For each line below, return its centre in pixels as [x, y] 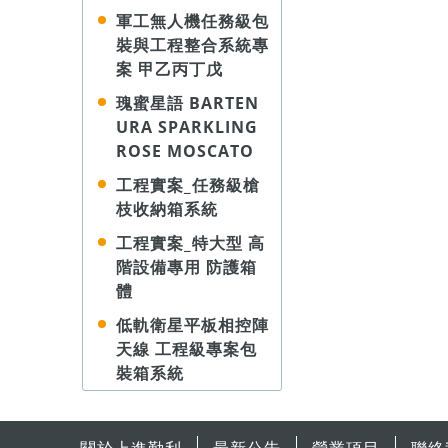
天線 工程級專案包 [186, 349]
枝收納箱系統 [167, 209]
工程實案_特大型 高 [190, 243]
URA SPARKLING [187, 127]
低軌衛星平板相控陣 [192, 325]
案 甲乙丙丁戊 [169, 69]
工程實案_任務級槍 [188, 185]
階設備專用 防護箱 [186, 267]
